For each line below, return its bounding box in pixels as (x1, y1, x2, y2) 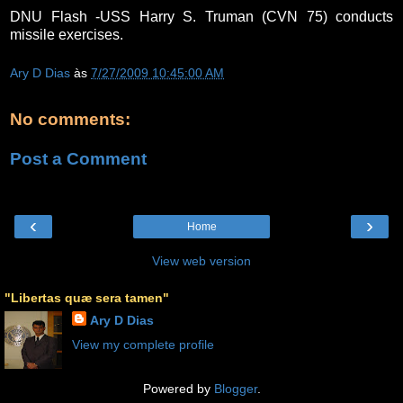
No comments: (10, 110, 130, 130)
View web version (152, 254, 251, 269)
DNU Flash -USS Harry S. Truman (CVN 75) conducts (10, 8, 393, 24)
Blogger (213, 381, 257, 397)
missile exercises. (10, 26, 123, 42)
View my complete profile (71, 337, 214, 353)
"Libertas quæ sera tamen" (4, 291, 169, 306)
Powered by (142, 381, 214, 397)
